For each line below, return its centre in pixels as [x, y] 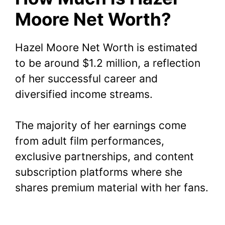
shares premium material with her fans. [112, 188]
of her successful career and [86, 78]
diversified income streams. [84, 94]
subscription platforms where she [99, 172]
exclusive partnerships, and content [104, 157]
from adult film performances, [90, 141]
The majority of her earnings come [101, 126]
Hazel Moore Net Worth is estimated [106, 47]
